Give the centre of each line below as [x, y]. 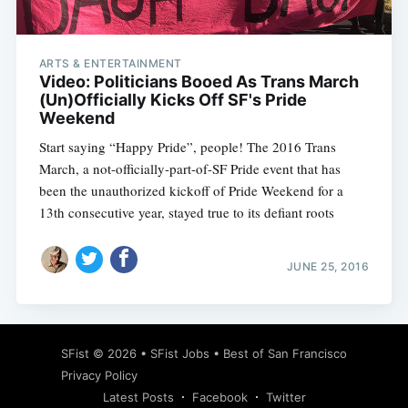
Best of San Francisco [285, 354]
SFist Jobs [180, 354]
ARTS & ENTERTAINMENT [110, 64]
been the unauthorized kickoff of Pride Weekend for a [191, 191]
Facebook [219, 398]
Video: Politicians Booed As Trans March [199, 82]
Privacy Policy [99, 376]
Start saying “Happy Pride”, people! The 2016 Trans [187, 147]
